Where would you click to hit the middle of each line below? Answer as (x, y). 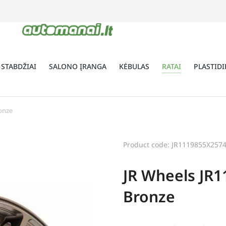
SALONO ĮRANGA (78, 66)
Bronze (149, 197)
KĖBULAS (134, 66)
